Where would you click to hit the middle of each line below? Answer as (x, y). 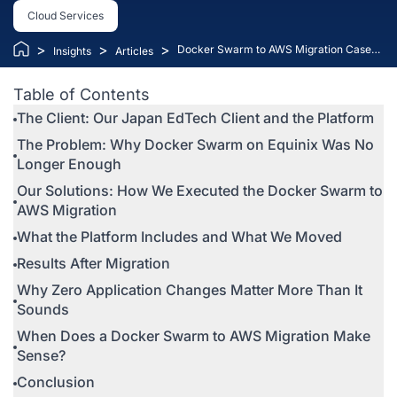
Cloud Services (66, 16)
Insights (72, 51)
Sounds (43, 309)
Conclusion (56, 382)
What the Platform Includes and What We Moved (179, 237)
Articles (134, 51)
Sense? (41, 355)
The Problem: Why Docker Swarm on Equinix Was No (195, 144)
